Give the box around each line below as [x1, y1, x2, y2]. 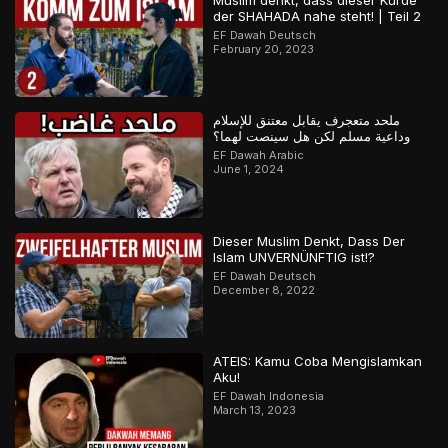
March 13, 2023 [213, 403, 297, 418]
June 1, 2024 [213, 162, 285, 177]
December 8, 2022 [213, 282, 316, 297]
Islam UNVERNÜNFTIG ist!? [213, 248, 376, 265]
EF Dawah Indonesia [213, 389, 325, 404]
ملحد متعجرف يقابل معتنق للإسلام [213, 112, 401, 129]
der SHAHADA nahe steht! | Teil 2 [213, 8, 422, 25]
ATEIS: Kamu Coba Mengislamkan [213, 353, 423, 370]
